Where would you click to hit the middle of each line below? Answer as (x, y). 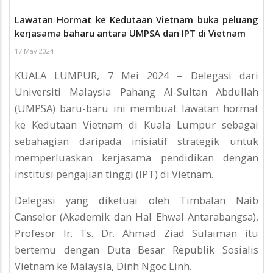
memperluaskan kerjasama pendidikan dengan (136, 157)
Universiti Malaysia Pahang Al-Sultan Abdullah (136, 91)
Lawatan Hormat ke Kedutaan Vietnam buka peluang (136, 20)
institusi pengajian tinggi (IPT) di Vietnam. (114, 174)
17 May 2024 (34, 51)
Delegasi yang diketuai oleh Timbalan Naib (136, 200)
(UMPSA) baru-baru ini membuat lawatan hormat (136, 108)
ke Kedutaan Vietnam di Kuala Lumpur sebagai (136, 124)
